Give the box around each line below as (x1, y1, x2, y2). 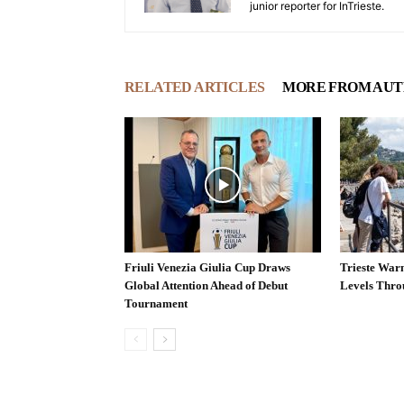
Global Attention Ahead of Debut (124, 279, 288, 293)
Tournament (124, 297, 188, 311)
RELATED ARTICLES (124, 79, 265, 96)
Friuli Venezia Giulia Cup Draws (124, 261, 290, 275)
